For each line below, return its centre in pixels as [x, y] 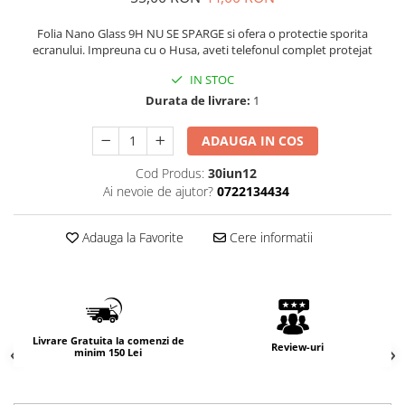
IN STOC [211, 80]
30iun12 [232, 173]
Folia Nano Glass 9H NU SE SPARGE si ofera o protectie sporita [202, 33]
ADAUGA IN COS [253, 141]
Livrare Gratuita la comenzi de [108, 340]
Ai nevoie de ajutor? [158, 191]
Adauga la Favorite [131, 237]
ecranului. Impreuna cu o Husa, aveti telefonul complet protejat [202, 50]
